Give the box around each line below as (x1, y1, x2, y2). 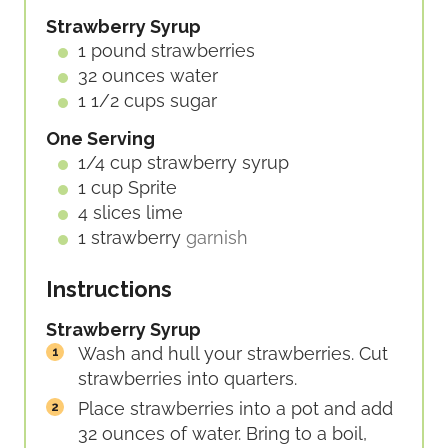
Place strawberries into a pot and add (78, 398, 393, 420)
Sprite (128, 177, 177, 199)
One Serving (46, 128, 155, 150)
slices (93, 202, 141, 224)
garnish (186, 227, 248, 249)
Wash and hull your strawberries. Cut (78, 343, 388, 365)
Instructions (46, 276, 172, 302)
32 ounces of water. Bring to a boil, (78, 423, 367, 445)
